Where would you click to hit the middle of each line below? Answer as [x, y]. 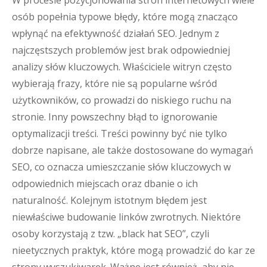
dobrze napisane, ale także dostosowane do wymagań [133, 150]
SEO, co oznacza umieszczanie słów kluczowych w [121, 167]
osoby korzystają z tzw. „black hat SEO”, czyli [111, 234]
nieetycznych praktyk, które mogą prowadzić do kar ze [133, 250]
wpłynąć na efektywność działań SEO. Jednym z [116, 33]
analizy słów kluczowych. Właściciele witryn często [122, 67]
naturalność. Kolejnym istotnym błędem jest [109, 200]
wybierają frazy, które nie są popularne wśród [114, 83]
